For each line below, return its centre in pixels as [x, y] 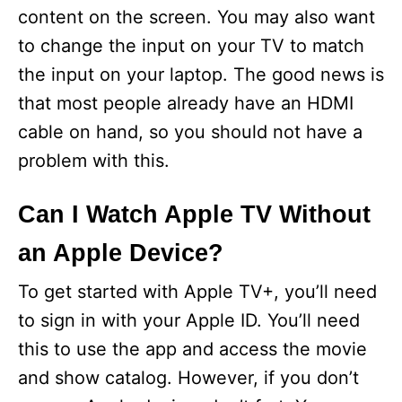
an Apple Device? [121, 253]
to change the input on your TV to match [191, 46]
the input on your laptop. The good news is [201, 75]
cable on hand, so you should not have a [190, 132]
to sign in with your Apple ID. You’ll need [189, 321]
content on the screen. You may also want [197, 17]
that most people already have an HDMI [186, 104]
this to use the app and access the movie [192, 350]
